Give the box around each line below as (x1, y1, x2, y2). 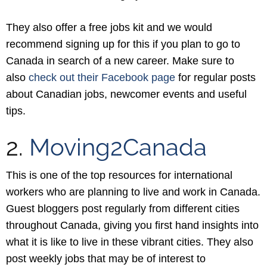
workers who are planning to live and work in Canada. (6, 186, 260, 198)
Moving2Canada (29, 133, 207, 161)
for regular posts (175, 72, 256, 83)
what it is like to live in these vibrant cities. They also (6, 236, 253, 248)
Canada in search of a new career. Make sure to (6, 55, 234, 67)
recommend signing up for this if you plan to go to (6, 38, 240, 50)
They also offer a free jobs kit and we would (6, 21, 212, 33)
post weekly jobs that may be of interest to (6, 253, 206, 265)
